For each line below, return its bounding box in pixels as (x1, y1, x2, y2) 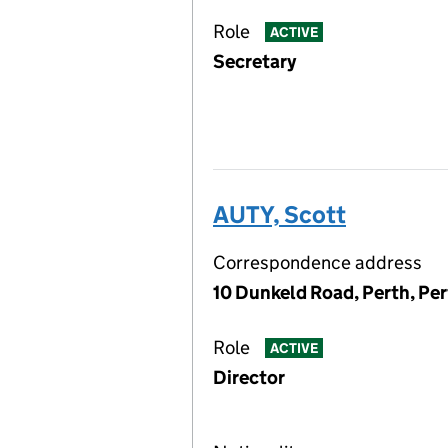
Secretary (213, 50, 296, 73)
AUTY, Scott (213, 200, 346, 229)
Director (213, 366, 285, 389)
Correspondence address (213, 251, 422, 274)
